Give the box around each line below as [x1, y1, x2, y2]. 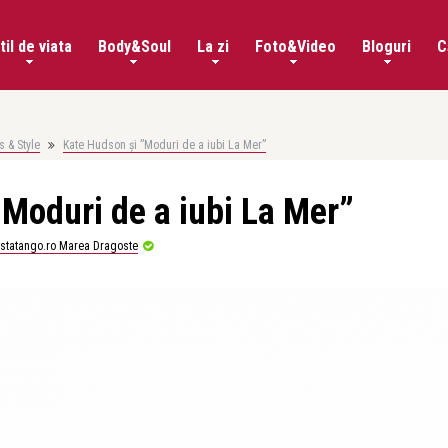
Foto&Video [255, 37, 336, 56]
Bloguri [362, 37, 411, 56]
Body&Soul [98, 37, 171, 56]
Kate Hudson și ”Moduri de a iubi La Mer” [62, 138, 266, 152]
